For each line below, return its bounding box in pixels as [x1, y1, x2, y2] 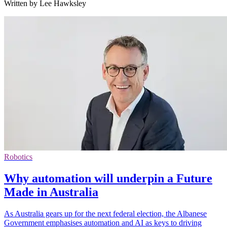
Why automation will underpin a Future [4, 171, 212, 185]
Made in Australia [4, 185, 98, 199]
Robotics [4, 152, 32, 161]
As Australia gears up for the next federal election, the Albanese [4, 209, 207, 218]
